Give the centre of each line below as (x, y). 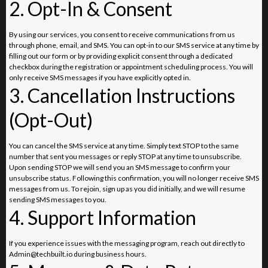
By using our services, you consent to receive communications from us (122, 34)
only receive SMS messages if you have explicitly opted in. (100, 77)
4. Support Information (103, 217)
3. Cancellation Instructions (122, 95)
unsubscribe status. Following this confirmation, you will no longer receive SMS (134, 178)
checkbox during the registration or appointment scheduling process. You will (131, 66)
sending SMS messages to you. (58, 199)
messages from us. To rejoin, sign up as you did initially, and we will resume (127, 188)
